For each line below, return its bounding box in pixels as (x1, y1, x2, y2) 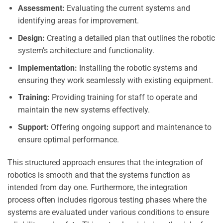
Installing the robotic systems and (77, 63, 198, 73)
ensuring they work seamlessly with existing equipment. (17, 75, 213, 85)
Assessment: (17, 3, 65, 13)
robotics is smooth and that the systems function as (7, 170, 190, 180)
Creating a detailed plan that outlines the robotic (44, 33, 215, 43)
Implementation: (17, 63, 77, 73)
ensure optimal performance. (17, 134, 119, 144)
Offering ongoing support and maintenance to (48, 122, 212, 132)
